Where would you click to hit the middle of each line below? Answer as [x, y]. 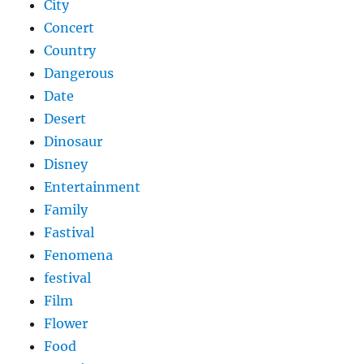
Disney [66, 165]
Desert [65, 119]
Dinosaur [74, 142]
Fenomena [79, 256]
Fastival [69, 233]
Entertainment [93, 187]
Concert [69, 28]
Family [66, 210]
